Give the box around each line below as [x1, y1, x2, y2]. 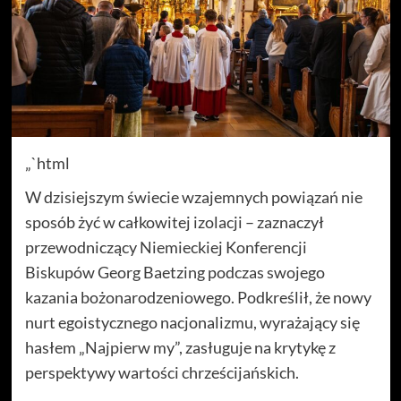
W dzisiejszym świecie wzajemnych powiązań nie [24, 186, 363, 207]
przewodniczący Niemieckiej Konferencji [24, 236, 307, 257]
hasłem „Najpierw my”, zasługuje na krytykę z [24, 337, 336, 357]
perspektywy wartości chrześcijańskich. [24, 362, 299, 382]
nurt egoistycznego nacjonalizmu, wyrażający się [24, 311, 360, 332]
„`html [24, 152, 70, 173]
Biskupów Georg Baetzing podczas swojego [24, 261, 325, 282]
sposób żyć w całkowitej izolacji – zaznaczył [24, 211, 324, 232]
